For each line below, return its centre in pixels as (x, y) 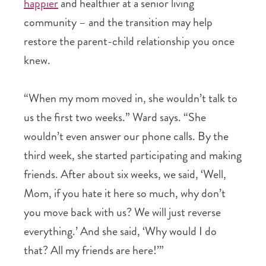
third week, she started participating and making (133, 155)
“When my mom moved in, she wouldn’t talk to (131, 98)
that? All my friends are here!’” (94, 250)
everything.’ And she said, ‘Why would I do (120, 231)
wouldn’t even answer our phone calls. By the (126, 136)
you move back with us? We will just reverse (122, 212)
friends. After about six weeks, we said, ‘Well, (125, 174)
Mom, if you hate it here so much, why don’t (125, 193)
